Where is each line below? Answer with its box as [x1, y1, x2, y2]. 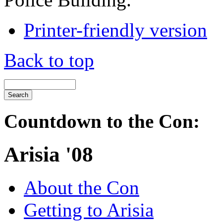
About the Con [24, 176, 139, 198]
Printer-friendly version [24, 19, 207, 41]
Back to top [4, 49, 94, 71]
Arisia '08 [4, 142, 93, 166]
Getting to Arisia [24, 199, 154, 221]
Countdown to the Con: [4, 110, 200, 132]
